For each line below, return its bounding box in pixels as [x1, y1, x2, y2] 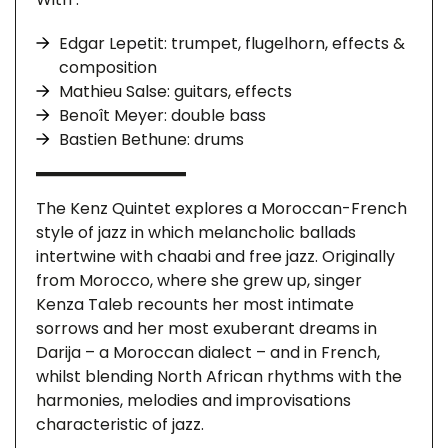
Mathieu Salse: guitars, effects [59, 80, 292, 103]
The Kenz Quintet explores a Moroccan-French [36, 197, 407, 220]
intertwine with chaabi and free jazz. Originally [36, 245, 395, 268]
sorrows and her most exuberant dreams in [36, 317, 377, 340]
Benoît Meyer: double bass [59, 104, 266, 127]
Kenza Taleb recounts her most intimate [36, 293, 354, 316]
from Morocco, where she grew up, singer [36, 269, 362, 292]
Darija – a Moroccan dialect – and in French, [36, 341, 380, 364]
